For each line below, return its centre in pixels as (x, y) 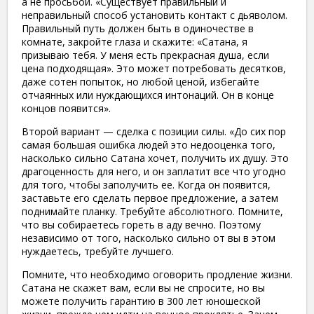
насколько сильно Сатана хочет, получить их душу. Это (155, 158)
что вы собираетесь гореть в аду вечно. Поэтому (141, 224)
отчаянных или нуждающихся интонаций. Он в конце (148, 95)
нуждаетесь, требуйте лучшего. (98, 251)
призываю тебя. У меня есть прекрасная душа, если (145, 55)
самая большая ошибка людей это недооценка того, (149, 144)
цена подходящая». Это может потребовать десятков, (154, 68)
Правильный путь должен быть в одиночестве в (138, 28)
